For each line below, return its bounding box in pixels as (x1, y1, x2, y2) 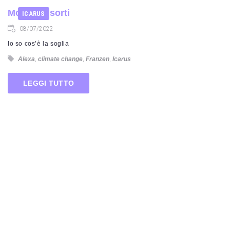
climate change (38, 55, 83, 63)
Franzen (86, 55, 109, 63)
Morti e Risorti (8, 8, 70, 18)
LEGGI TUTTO (23, 79, 74, 87)
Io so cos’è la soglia (8, 40, 69, 47)
